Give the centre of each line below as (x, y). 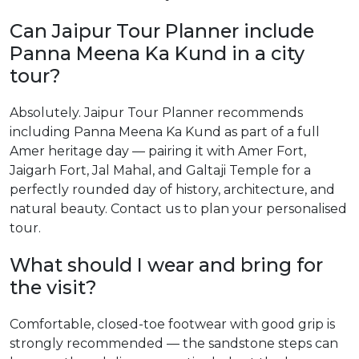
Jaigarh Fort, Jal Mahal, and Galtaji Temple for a (160, 170)
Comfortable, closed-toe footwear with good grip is (172, 324)
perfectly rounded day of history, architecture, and (172, 190)
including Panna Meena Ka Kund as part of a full (165, 132)
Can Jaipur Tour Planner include (162, 31)
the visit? (53, 287)
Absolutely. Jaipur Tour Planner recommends (156, 113)
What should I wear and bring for (166, 265)
